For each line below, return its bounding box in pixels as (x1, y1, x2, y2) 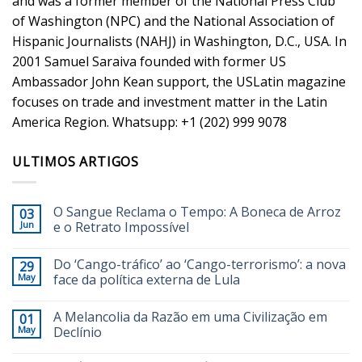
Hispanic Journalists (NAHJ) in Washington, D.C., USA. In (12, 32, 347, 50)
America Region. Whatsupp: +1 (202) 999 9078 (12, 112, 287, 131)
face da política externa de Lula (53, 270, 240, 288)
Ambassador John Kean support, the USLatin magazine (12, 72, 346, 90)
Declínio (53, 322, 102, 341)
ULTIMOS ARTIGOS (12, 152, 139, 170)
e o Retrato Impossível (53, 217, 189, 236)
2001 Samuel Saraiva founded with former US (12, 52, 286, 70)
